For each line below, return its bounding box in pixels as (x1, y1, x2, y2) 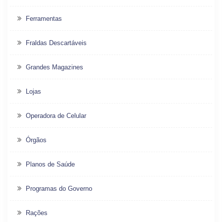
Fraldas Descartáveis (26, 39, 87, 47)
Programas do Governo (26, 185, 92, 193)
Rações (26, 209, 48, 217)
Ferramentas (26, 15, 62, 23)
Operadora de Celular (26, 112, 86, 120)
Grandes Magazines (26, 63, 83, 71)
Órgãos (26, 136, 47, 144)
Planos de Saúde (26, 161, 75, 168)
